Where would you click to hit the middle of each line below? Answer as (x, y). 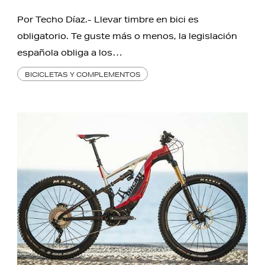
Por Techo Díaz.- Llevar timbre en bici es (108, 20)
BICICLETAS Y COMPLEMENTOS (83, 74)
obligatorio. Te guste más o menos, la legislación (127, 36)
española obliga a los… (70, 53)
